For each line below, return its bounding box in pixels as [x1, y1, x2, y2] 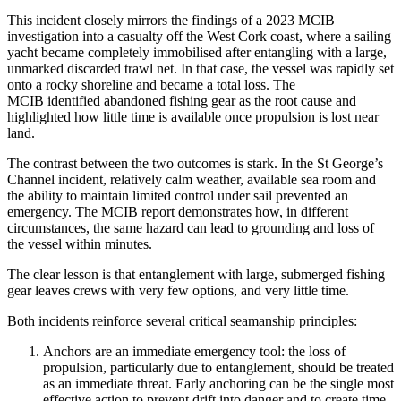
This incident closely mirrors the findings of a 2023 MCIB [7, 12, 335, 28]
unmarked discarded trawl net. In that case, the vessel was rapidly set [7, 60, 394, 76]
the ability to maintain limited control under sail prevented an [7, 187, 348, 203]
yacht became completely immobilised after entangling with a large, [7, 44, 387, 60]
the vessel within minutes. [7, 235, 156, 252]
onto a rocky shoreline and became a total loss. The [7, 76, 295, 92]
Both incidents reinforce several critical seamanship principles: [7, 312, 361, 328]
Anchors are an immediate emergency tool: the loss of [43, 343, 346, 359]
